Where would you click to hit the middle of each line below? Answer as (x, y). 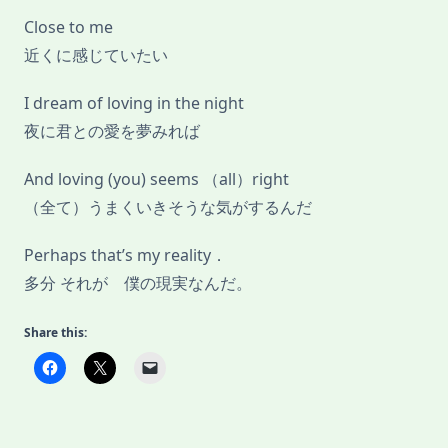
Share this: (55, 333)
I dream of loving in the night (134, 103)
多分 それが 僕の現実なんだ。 (138, 283)
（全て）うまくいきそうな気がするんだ (168, 207)
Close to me (68, 27)
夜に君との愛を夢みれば (112, 131)
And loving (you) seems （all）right (156, 179)
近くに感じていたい (96, 55)
